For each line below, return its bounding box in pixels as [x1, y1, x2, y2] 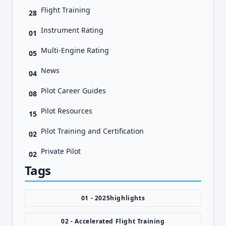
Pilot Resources [41, 106, 92, 116]
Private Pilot [41, 146, 81, 156]
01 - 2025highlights [81, 194, 145, 202]
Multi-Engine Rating [41, 45, 109, 55]
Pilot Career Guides [41, 86, 106, 95]
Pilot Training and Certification [41, 126, 144, 136]
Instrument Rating [41, 25, 103, 35]
